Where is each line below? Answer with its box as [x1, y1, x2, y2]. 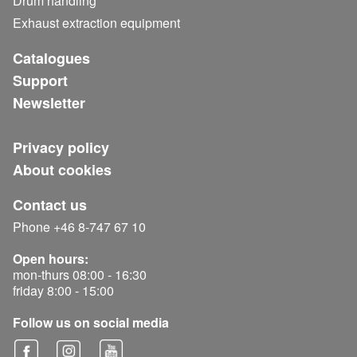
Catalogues [13, 48, 90, 69]
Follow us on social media [13, 313, 169, 332]
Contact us [13, 194, 87, 216]
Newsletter [13, 92, 85, 114]
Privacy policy [13, 137, 109, 159]
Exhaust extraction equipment [13, 14, 180, 33]
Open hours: [13, 249, 88, 269]
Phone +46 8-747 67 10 [13, 218, 146, 237]
